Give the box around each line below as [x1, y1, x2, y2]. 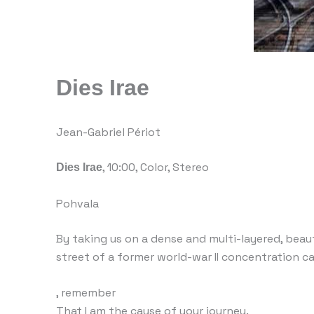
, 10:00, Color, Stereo [102, 160, 209, 175]
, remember [56, 285, 116, 301]
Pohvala [56, 196, 99, 211]
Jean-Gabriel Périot [56, 125, 161, 139]
